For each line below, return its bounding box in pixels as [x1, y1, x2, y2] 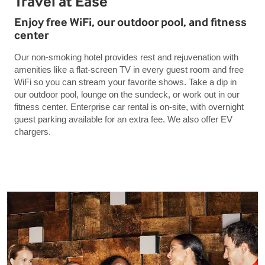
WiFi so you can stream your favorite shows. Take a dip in [14, 76, 237, 87]
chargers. [14, 126, 53, 137]
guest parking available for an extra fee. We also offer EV [14, 114, 232, 124]
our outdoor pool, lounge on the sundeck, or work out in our [14, 89, 240, 99]
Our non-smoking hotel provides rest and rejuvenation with [14, 51, 238, 62]
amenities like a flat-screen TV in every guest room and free [14, 64, 244, 75]
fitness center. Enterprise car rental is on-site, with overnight [14, 101, 244, 112]
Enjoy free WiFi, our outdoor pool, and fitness [14, 15, 247, 29]
